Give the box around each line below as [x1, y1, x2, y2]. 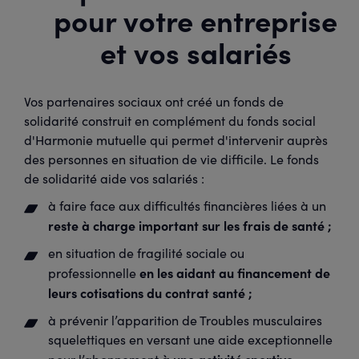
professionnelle [48, 264, 139, 281]
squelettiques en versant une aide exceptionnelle [48, 331, 333, 348]
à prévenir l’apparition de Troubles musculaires [48, 312, 322, 329]
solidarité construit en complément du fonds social [24, 112, 316, 129]
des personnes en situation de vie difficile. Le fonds [24, 151, 319, 167]
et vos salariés [99, 32, 292, 71]
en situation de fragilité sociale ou [48, 244, 244, 261]
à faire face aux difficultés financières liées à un [48, 197, 326, 214]
